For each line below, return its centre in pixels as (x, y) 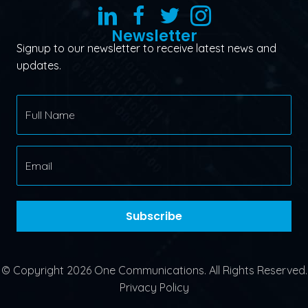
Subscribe (154, 217)
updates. (39, 66)
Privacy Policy (154, 288)
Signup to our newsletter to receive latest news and (146, 48)
